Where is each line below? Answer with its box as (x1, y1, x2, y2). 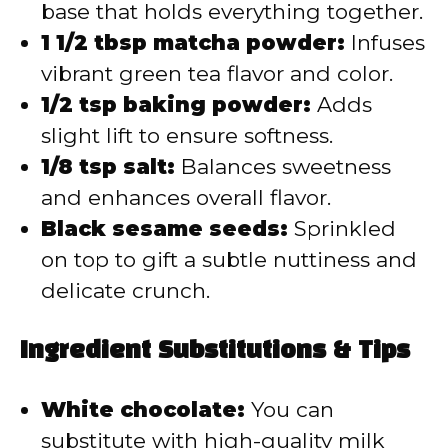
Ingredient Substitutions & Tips (20, 341, 410, 364)
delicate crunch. (41, 277, 210, 303)
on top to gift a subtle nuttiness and (41, 246, 417, 272)
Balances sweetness (175, 153, 391, 179)
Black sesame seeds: (41, 215, 288, 241)
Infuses (345, 29, 425, 55)
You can (245, 397, 334, 423)
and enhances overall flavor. (41, 184, 331, 210)
